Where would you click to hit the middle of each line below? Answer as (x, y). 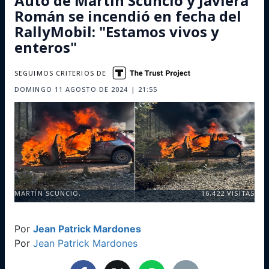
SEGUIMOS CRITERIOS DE (61, 73)
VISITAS (240, 193)
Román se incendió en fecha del (128, 16)
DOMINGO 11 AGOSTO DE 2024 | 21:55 (86, 89)
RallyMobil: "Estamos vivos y (117, 32)
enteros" (46, 47)
